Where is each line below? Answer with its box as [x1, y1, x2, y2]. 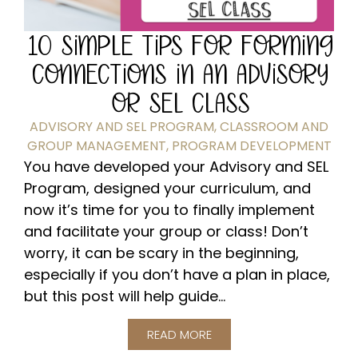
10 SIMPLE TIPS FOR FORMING [26, 29, 332, 62]
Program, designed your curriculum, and [24, 178, 311, 199]
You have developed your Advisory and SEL [24, 157, 328, 177]
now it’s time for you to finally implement [24, 200, 315, 221]
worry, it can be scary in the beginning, [24, 243, 299, 264]
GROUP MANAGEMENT [26, 137, 166, 156]
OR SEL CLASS [109, 86, 249, 120]
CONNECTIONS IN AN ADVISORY [30, 58, 328, 91]
